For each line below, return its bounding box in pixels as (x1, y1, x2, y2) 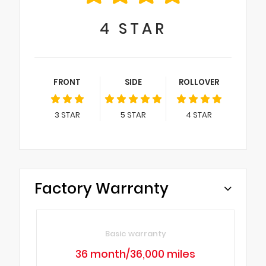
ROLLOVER (179, 76, 219, 88)
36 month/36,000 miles (75, 247, 196, 262)
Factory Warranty (34, 178, 169, 199)
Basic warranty (104, 228, 166, 240)
